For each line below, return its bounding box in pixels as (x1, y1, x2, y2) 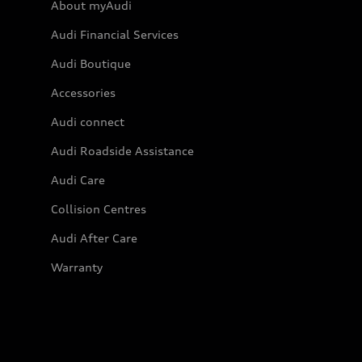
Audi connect (51, 114, 124, 128)
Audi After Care (51, 230, 137, 245)
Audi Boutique (51, 56, 131, 70)
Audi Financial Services (51, 27, 179, 41)
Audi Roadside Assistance (51, 143, 194, 158)
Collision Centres (51, 201, 146, 216)
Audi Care (51, 172, 105, 187)
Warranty (51, 259, 103, 274)
